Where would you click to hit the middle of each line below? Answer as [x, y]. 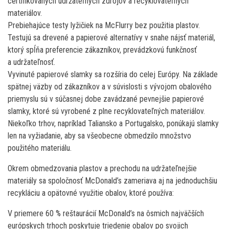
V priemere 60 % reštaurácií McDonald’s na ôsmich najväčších [106, 213]
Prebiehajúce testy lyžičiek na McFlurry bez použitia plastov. [104, 25]
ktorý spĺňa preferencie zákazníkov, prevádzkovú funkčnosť [102, 50]
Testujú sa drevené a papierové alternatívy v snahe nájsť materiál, [111, 37]
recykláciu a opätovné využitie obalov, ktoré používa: [91, 193]
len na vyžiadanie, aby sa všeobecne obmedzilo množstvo [99, 135]
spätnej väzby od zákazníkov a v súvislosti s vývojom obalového [110, 86]
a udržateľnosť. [31, 62]
